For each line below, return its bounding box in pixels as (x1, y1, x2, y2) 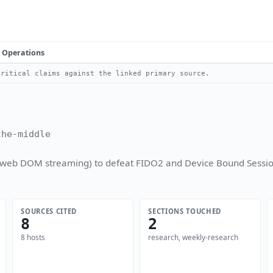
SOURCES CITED (21, 206, 77, 216)
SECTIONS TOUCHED (148, 206, 222, 216)
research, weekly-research (148, 232, 239, 243)
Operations (2, 47, 44, 58)
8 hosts (21, 232, 46, 243)
